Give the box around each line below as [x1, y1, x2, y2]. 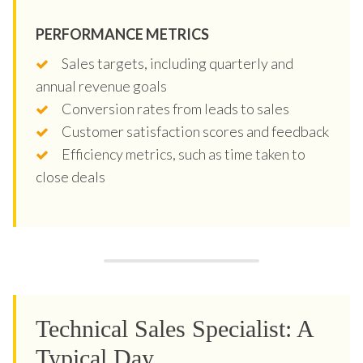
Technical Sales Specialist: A [36, 314, 313, 342]
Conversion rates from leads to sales [62, 99, 289, 117]
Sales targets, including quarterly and [62, 53, 293, 72]
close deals [36, 167, 105, 186]
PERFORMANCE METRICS [36, 24, 209, 43]
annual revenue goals [36, 76, 167, 95]
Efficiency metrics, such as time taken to [62, 144, 305, 163]
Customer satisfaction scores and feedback [62, 122, 329, 140]
